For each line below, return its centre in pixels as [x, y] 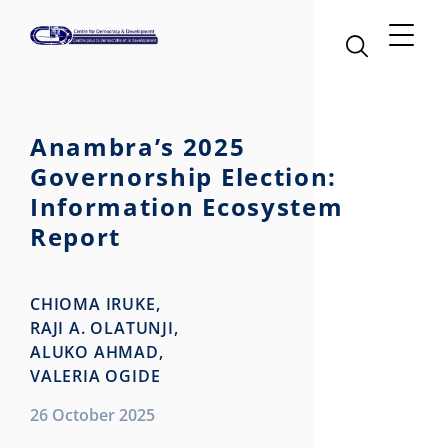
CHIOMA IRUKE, [95, 304]
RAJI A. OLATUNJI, [104, 328]
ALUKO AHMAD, [97, 352]
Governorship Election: [183, 176]
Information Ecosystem [187, 206]
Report [76, 236]
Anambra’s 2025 [138, 146]
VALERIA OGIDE [95, 376]
